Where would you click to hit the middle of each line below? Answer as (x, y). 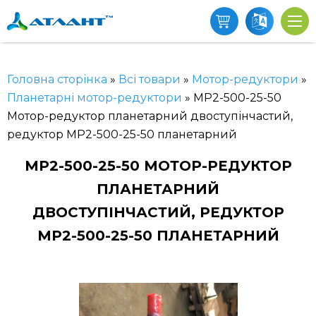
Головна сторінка (57, 79)
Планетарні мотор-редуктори (95, 98)
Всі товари (150, 79)
